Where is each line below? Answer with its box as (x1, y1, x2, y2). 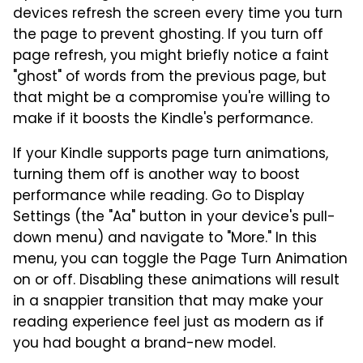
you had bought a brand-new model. (13, 332, 275, 356)
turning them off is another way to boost (13, 164, 300, 187)
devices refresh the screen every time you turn (13, 2, 343, 26)
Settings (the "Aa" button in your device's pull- (13, 206, 335, 229)
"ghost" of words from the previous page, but (13, 66, 327, 89)
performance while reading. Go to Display (13, 185, 305, 208)
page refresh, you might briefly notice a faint (13, 45, 329, 68)
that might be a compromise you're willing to (13, 87, 330, 110)
